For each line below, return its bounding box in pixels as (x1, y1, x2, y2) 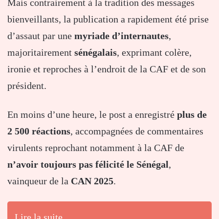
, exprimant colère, (117, 46, 192, 58)
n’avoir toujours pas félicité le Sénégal (7, 158, 169, 170)
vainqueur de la (7, 175, 71, 186)
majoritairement (7, 46, 74, 58)
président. (7, 80, 46, 91)
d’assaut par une (7, 30, 74, 41)
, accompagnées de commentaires (70, 125, 203, 136)
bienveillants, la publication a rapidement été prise (7, 13, 209, 24)
